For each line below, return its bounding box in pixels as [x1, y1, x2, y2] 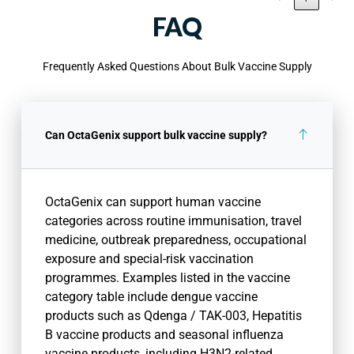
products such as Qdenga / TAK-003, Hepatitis [45, 308, 303, 324]
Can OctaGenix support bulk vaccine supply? [45, 129, 268, 142]
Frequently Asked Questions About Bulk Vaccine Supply [42, 60, 312, 73]
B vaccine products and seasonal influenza [45, 327, 284, 343]
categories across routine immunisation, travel [45, 213, 303, 229]
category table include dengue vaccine [45, 289, 258, 305]
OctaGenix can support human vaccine [45, 194, 262, 210]
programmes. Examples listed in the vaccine [45, 270, 291, 286]
